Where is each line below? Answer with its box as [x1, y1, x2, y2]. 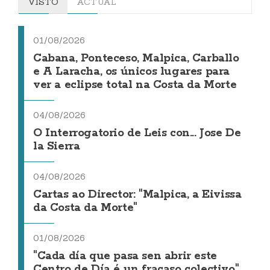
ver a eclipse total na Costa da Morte [33, 78, 237, 92]
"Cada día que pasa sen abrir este [33, 249, 217, 263]
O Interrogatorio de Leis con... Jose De [33, 126, 241, 140]
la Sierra [33, 139, 80, 154]
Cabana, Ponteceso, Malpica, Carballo [33, 51, 239, 66]
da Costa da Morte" [33, 201, 137, 215]
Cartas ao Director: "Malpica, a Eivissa [33, 187, 242, 202]
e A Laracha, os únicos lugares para [33, 64, 230, 79]
